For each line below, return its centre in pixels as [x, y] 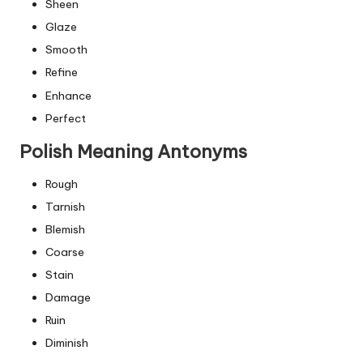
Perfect [66, 118]
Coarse [65, 252]
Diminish [67, 343]
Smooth [66, 50]
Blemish [65, 229]
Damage [68, 298]
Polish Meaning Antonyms [133, 151]
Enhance [68, 95]
